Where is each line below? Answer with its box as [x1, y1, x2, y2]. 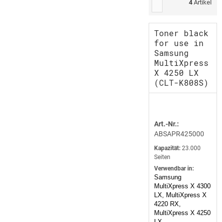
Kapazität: [154, 145, 180, 152]
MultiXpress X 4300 [154, 182, 211, 190]
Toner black [154, 28, 209, 39]
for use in [154, 38, 204, 49]
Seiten [154, 154, 170, 161]
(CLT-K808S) [154, 77, 209, 88]
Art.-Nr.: [154, 120, 179, 128]
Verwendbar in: [154, 165, 194, 172]
